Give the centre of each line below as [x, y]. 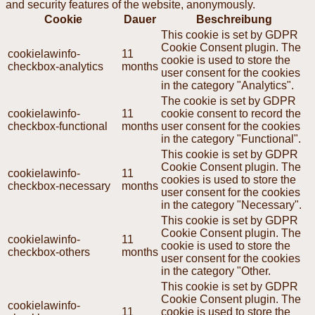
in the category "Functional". [231, 139]
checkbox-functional [58, 126]
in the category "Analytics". [227, 85]
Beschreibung [234, 19]
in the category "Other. [216, 271]
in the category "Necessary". [231, 205]
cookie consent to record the [231, 113]
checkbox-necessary [59, 186]
